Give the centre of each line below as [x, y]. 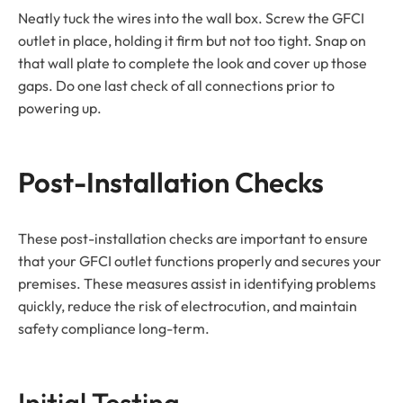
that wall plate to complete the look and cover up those [193, 63]
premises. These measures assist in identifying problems [197, 283]
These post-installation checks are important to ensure [193, 238]
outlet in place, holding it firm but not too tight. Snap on [192, 40]
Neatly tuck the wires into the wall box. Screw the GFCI [191, 18]
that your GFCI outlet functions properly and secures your [200, 260]
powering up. [60, 107]
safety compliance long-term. [114, 328]
